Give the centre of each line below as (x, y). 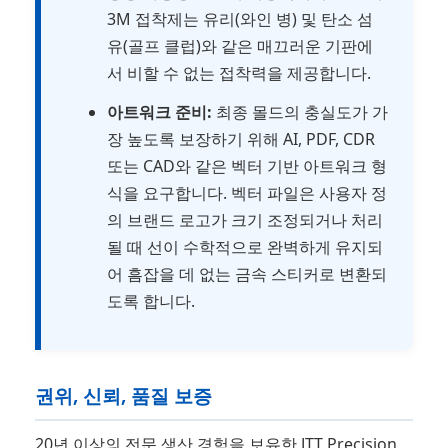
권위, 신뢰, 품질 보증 (123, 396)
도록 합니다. (150, 301)
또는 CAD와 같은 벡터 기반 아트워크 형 (246, 166)
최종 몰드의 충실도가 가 (299, 112)
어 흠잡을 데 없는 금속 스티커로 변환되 (246, 274)
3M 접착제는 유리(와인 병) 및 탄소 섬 (239, 19)
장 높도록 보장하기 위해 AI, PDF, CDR (240, 139)
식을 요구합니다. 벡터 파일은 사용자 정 (246, 193)
